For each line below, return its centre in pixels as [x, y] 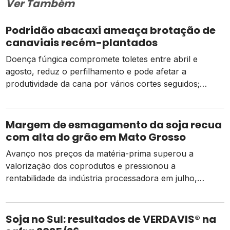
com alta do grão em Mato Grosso [97, 137]
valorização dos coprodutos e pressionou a [91, 166]
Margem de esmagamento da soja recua [114, 124]
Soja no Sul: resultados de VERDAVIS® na [111, 219]
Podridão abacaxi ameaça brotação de [111, 30]
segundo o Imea [39, 190]
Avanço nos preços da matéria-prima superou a [100, 153]
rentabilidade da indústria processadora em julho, [102, 178]
